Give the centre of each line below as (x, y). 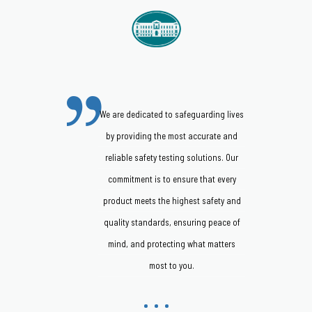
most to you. (172, 266)
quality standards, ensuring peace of (172, 223)
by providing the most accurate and (172, 136)
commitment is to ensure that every (172, 179)
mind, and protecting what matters (172, 244)
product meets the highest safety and (172, 201)
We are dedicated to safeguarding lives (172, 115)
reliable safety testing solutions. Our (172, 158)
